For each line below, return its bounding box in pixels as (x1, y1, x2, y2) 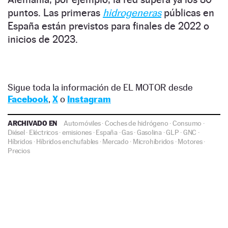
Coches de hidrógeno (104, 119, 168, 128)
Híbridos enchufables (36, 137, 98, 146)
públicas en (161, 7, 214, 19)
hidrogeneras (103, 7, 161, 19)
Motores (178, 137, 203, 146)
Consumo (172, 119, 202, 128)
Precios (8, 147, 30, 155)
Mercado (102, 137, 129, 146)
